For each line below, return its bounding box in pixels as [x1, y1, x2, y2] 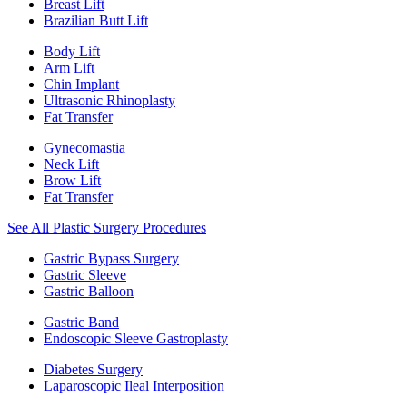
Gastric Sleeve [44, 267, 126, 283]
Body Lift [44, 44, 100, 59]
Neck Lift [44, 156, 99, 172]
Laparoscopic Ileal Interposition [44, 378, 224, 393]
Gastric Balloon [44, 283, 134, 299]
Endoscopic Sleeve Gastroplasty [44, 331, 228, 346]
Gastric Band [44, 314, 119, 330]
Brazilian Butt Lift [44, 13, 148, 28]
